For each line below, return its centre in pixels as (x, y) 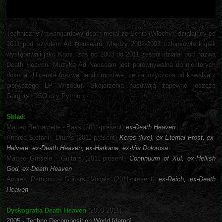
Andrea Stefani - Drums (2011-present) (63, 138)
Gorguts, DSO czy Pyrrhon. (46, 96)
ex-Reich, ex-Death (187, 179)
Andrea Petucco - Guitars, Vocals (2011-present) (83, 179)
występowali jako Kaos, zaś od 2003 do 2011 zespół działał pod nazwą (111, 55)
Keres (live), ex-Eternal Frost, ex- (167, 138)
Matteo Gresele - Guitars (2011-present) (68, 159)
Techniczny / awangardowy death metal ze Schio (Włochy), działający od (111, 34)
